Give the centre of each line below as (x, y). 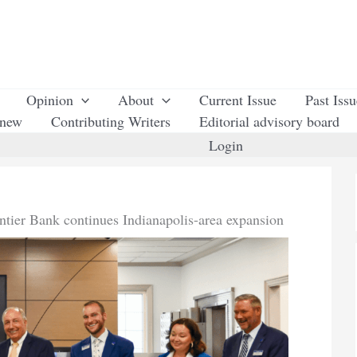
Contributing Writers (111, 121)
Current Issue (238, 100)
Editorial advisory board (269, 121)
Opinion (49, 100)
